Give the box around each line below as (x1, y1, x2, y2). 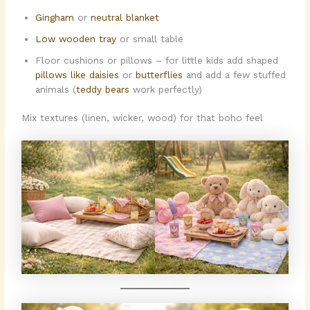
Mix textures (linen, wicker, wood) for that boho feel (21, 112, 264, 124)
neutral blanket (91, 11, 160, 23)
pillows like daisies (35, 69, 120, 80)
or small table (120, 33, 184, 44)
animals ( (35, 83, 77, 95)
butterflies (136, 69, 183, 80)
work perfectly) (129, 83, 203, 95)
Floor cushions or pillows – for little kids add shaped (35, 54, 279, 66)
